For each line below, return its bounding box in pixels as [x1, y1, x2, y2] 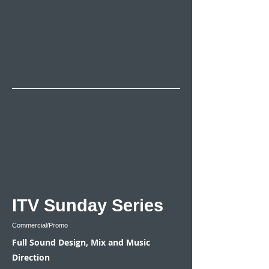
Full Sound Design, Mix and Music [12, 237, 150, 248]
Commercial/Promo [12, 222, 68, 229]
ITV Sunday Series [12, 196, 163, 215]
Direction [12, 252, 50, 263]
